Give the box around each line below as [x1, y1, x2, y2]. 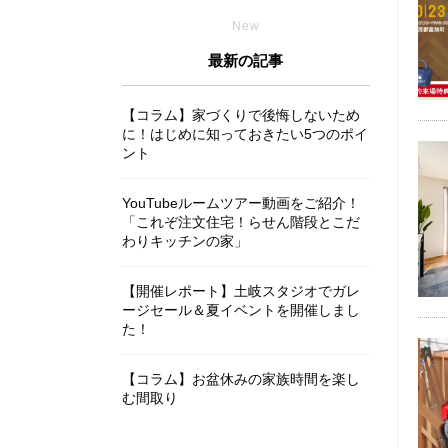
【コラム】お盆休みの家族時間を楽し [122, 371, 360, 387]
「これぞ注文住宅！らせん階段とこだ [122, 214, 360, 230]
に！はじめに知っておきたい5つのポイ [122, 126, 368, 142]
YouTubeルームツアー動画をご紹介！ [122, 195, 360, 211]
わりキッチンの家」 [122, 233, 248, 249]
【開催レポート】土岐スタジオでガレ [122, 283, 360, 299]
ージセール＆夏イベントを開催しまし [122, 302, 360, 318]
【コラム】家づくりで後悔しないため [122, 107, 360, 123]
